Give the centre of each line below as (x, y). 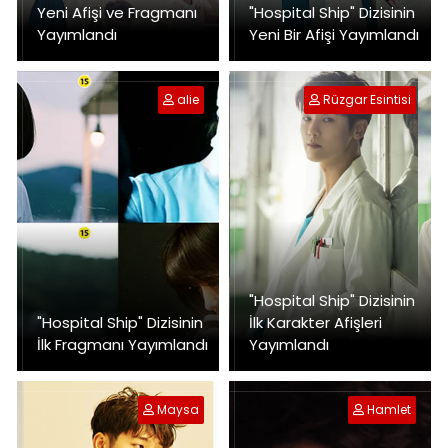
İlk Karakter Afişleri (315, 322)
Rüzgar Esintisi (367, 99)
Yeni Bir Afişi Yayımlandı (334, 34)
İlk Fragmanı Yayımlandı (122, 344)
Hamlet (389, 409)
